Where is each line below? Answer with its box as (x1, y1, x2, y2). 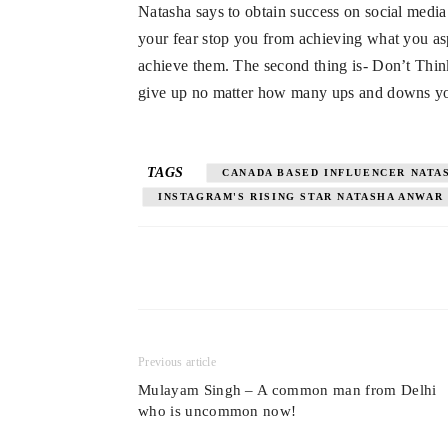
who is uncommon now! (138, 403, 297, 419)
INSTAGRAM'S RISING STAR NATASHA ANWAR (158, 191, 444, 202)
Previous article (138, 355, 217, 369)
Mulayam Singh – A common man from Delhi (138, 382, 437, 398)
